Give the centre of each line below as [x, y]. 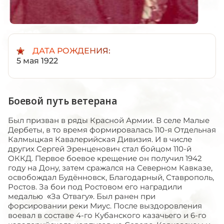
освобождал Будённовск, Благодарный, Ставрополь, [111, 177]
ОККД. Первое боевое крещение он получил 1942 [105, 158]
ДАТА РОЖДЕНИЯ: [71, 50]
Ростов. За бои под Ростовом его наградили [96, 186]
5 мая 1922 [37, 60]
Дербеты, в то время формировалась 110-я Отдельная [112, 129]
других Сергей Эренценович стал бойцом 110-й [100, 148]
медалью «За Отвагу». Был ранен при [82, 196]
